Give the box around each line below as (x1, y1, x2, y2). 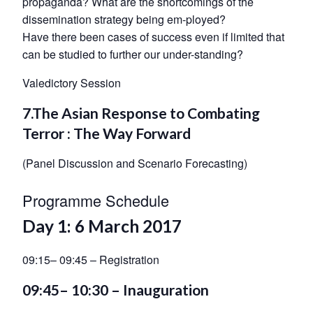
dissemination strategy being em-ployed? (22, 11, 226, 28)
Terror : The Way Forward (22, 124, 191, 143)
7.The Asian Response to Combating (22, 104, 260, 122)
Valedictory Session (22, 75, 121, 92)
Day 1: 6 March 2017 (22, 216, 182, 237)
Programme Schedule (22, 189, 169, 212)
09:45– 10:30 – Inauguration (22, 280, 209, 298)
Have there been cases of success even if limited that (22, 29, 284, 45)
